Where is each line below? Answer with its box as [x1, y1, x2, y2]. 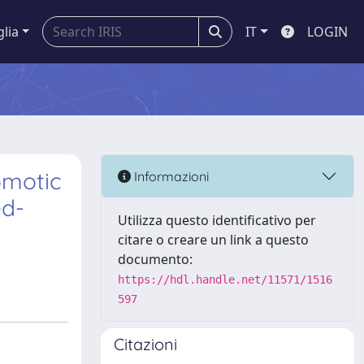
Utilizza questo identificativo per [118, 211, 316, 229]
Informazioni [131, 167, 209, 184]
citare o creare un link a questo [118, 231, 309, 249]
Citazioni [114, 334, 177, 354]
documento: [118, 250, 193, 268]
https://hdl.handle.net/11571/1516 [118, 273, 332, 286]
